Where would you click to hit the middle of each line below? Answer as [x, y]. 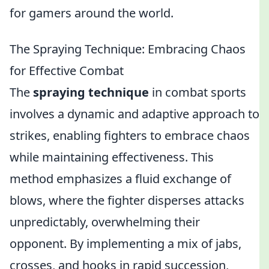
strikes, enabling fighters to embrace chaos [130, 135]
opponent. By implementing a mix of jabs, [125, 243]
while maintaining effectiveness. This [112, 157]
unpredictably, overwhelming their [105, 222]
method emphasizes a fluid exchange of [120, 179]
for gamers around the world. [92, 13]
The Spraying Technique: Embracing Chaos [128, 49]
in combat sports [198, 92]
